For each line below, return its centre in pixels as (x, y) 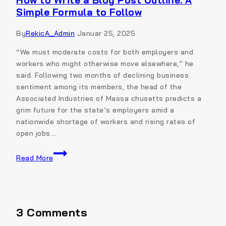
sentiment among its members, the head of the (99, 87)
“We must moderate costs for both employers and (105, 52)
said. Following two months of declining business (102, 75)
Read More (35, 158)
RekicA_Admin (50, 34)
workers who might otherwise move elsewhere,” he (105, 64)
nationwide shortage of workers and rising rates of (106, 122)
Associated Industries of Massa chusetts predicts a (109, 99)
